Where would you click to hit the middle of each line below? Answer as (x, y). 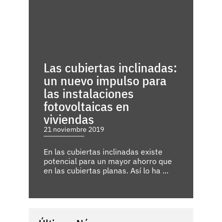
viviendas (69, 119)
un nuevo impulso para (105, 81)
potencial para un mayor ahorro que (108, 161)
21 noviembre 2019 (74, 130)
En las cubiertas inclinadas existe (103, 152)
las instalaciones (89, 93)
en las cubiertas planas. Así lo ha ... (106, 171)
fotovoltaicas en (86, 106)
